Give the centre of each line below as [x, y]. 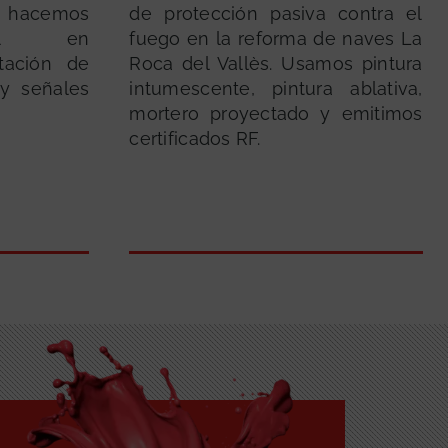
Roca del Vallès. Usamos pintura [276, 64]
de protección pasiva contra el [276, 14]
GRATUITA [68, 369]
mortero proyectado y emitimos [276, 114]
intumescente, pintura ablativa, [276, 89]
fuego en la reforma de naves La [276, 39]
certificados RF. [195, 139]
